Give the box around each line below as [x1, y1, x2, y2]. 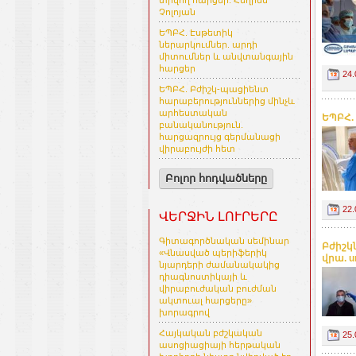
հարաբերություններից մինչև [159, 96, 295, 106]
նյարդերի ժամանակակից [159, 260, 280, 270]
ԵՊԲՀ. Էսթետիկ [159, 28, 233, 38]
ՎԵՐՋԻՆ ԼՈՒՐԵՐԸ [159, 210, 278, 224]
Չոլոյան [159, 7, 195, 17]
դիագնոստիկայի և [159, 272, 247, 282]
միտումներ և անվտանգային [159, 52, 293, 62]
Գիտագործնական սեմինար [159, 236, 289, 246]
